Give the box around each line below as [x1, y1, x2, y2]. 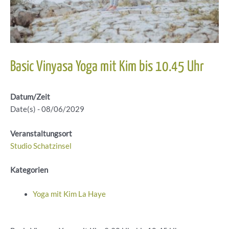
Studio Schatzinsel [10, 141, 72, 150]
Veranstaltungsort [10, 129, 72, 138]
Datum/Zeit [10, 93, 50, 102]
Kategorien [10, 166, 48, 175]
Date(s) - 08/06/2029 [10, 105, 84, 114]
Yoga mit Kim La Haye [32, 190, 106, 199]
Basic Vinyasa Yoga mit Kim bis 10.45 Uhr [10, 60, 204, 75]
